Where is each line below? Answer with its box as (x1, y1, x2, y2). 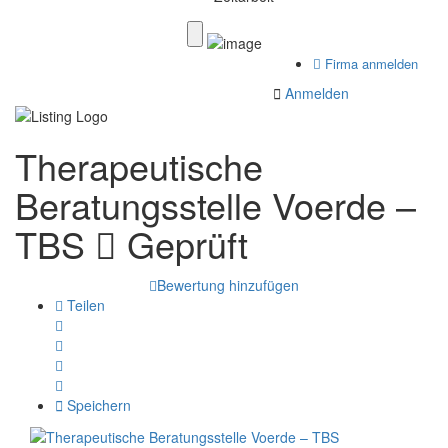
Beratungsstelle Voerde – (15, 178, 416, 230)
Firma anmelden (321, 54, 418, 74)
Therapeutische (15, 139, 263, 191)
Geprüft (117, 217, 248, 269)
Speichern (63, 394, 131, 415)
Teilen (63, 294, 105, 315)
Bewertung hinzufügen (157, 274, 299, 295)
